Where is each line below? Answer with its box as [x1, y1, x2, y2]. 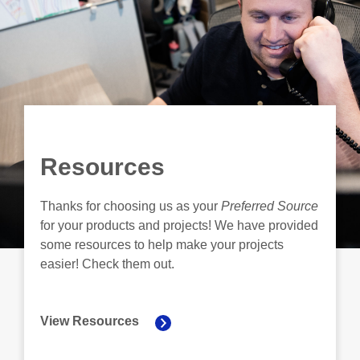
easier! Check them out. [40, 257, 174, 272]
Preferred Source [221, 199, 318, 214]
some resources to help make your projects [40, 238, 284, 252]
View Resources [40, 314, 139, 329]
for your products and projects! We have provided [40, 219, 318, 233]
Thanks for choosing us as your [40, 199, 221, 214]
